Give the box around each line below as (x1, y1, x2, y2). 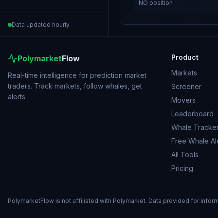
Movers (171, 96, 196, 104)
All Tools (171, 150, 199, 159)
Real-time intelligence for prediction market (8, 71, 146, 79)
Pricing (171, 164, 193, 172)
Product (171, 53, 199, 61)
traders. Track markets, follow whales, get (8, 82, 142, 90)
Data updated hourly (12, 21, 70, 28)
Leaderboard (171, 109, 214, 118)
